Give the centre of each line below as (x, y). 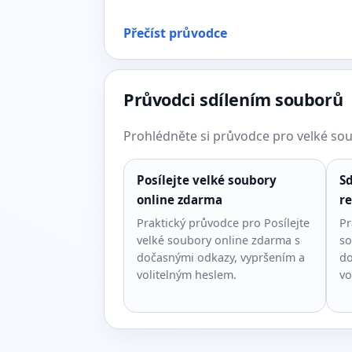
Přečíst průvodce (175, 33)
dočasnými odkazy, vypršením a (221, 257)
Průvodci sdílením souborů (233, 99)
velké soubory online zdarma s (218, 240)
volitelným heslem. (187, 275)
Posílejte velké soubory (207, 180)
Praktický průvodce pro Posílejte (223, 223)
